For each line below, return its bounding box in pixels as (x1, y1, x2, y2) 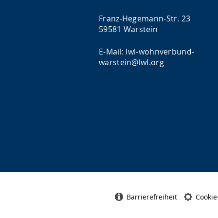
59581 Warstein (99, 24, 158, 35)
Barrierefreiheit (126, 192, 177, 201)
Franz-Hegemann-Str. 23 (99, 13, 191, 24)
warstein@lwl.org (99, 57, 164, 68)
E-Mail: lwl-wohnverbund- (99, 46, 195, 57)
